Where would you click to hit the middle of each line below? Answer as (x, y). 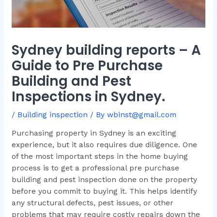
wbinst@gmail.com (141, 115)
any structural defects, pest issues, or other (92, 203)
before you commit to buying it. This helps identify (104, 192)
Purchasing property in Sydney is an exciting (94, 133)
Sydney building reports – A (106, 50)
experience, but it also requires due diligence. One (104, 145)
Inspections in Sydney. (88, 96)
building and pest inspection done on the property (104, 180)
